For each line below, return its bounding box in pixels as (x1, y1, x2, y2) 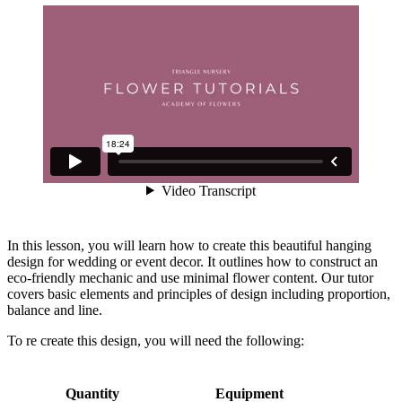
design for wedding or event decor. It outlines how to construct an (7, 253, 378, 269)
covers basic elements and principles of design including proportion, (7, 285, 390, 301)
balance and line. (7, 301, 102, 318)
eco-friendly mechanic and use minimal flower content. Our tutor (7, 269, 373, 285)
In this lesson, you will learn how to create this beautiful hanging (7, 237, 371, 253)
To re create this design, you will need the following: (7, 332, 304, 348)
